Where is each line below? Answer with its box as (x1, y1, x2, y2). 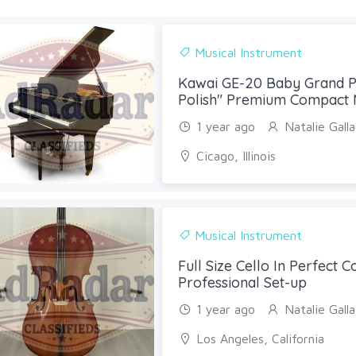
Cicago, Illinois (196, 148, 277, 163)
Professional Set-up (178, 273, 308, 292)
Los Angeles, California (196, 331, 325, 346)
